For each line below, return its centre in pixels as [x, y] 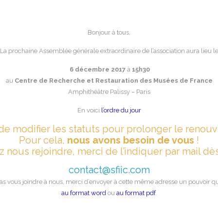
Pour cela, [43, 140]
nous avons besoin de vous [131, 140]
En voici [89, 110]
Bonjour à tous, [109, 32]
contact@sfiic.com [109, 170]
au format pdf [136, 193]
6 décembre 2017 [98, 69]
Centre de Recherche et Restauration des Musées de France [113, 81]
